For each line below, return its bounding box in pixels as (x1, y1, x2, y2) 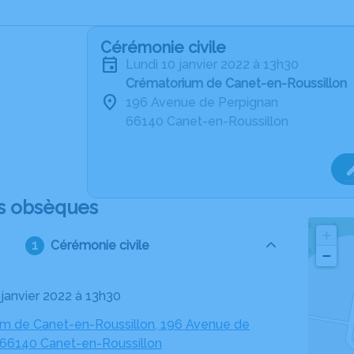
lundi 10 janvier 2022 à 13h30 (134, 57, 299, 72)
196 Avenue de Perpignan (126, 95, 278, 110)
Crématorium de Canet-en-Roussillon (126, 76, 347, 91)
